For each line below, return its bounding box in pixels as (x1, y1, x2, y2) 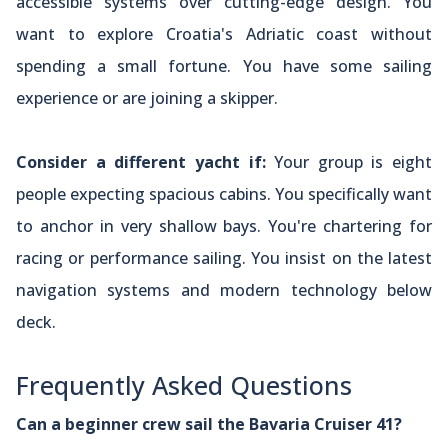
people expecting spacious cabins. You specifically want (16, 182, 432, 205)
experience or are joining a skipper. (16, 86, 278, 109)
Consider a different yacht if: (16, 150, 266, 173)
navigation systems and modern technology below (16, 278, 432, 301)
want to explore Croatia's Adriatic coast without (16, 22, 432, 45)
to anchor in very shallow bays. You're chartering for (16, 214, 432, 237)
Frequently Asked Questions (16, 367, 352, 402)
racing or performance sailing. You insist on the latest (16, 246, 432, 269)
